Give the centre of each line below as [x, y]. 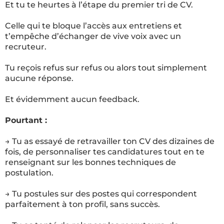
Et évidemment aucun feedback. [72, 99]
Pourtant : [26, 120]
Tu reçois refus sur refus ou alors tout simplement [106, 68]
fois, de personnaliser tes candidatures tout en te [105, 152]
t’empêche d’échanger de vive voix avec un [93, 36]
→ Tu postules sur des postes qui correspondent [101, 194]
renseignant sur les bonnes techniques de [90, 162]
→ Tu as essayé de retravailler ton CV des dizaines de [110, 141]
